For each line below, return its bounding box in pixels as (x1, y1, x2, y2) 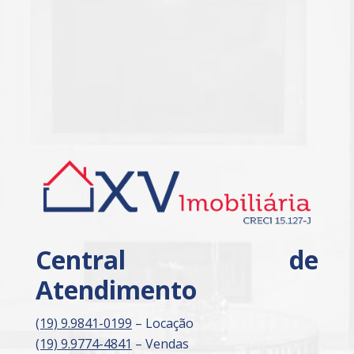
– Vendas (132, 334, 189, 352)
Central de (36, 242, 318, 277)
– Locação (132, 314, 194, 332)
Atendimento (36, 272, 197, 307)
